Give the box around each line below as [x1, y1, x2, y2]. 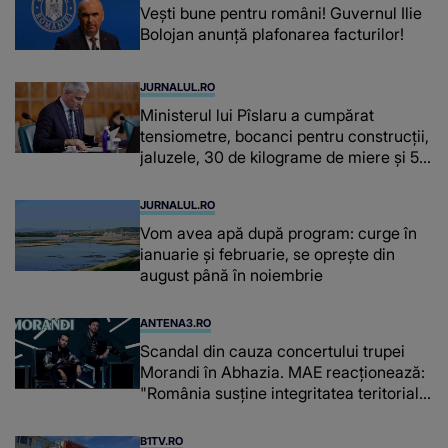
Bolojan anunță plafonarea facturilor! [140, 23, 405, 44]
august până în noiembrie [140, 265, 324, 286]
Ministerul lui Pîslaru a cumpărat [140, 105, 375, 126]
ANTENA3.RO [140, 316, 212, 331]
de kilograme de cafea [140, 168, 302, 189]
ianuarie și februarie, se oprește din [140, 244, 396, 265]
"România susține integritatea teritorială [140, 383, 429, 404]
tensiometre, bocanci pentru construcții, [140, 126, 430, 147]
